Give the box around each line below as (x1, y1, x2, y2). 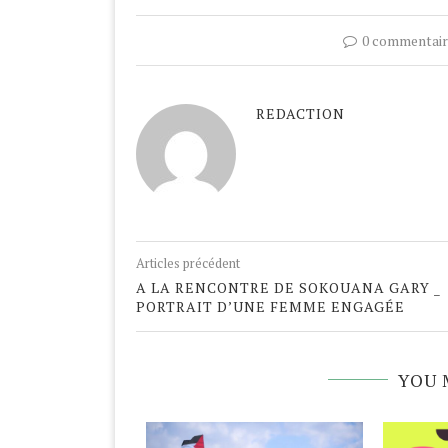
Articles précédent (136, 254, 240, 273)
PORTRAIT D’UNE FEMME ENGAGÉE (136, 297, 405, 317)
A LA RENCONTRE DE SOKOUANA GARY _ (136, 278, 441, 298)
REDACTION (256, 104, 345, 124)
